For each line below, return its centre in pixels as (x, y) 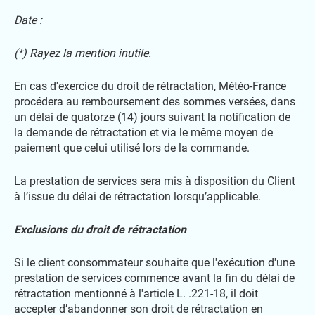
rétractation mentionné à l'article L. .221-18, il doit (136, 294)
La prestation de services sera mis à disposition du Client (155, 181)
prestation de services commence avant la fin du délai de (154, 278)
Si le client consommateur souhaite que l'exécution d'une (154, 263)
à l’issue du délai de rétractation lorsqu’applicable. (137, 197)
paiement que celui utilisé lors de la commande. (132, 148)
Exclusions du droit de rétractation (100, 230)
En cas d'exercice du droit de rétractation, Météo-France (150, 86)
